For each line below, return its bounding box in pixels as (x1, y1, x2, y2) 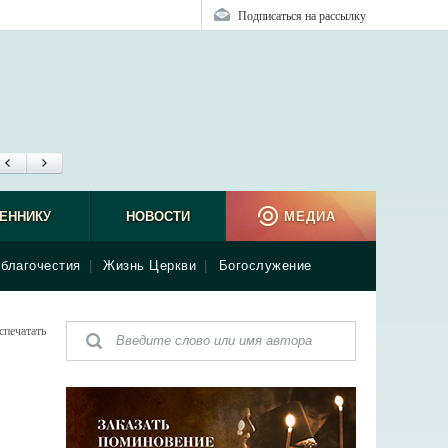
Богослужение (218, 258, 312, 273)
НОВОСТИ (125, 209, 190, 224)
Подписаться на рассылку (238, 7, 366, 23)
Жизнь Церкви (103, 258, 196, 273)
